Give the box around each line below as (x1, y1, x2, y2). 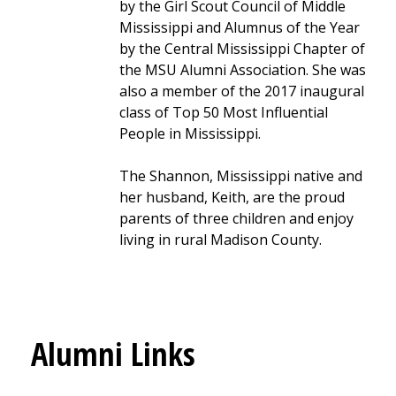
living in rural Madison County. (118, 229, 322, 249)
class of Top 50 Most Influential (118, 102, 328, 122)
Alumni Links (31, 331, 195, 376)
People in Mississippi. (118, 123, 261, 143)
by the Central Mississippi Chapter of (118, 38, 365, 58)
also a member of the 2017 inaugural (118, 80, 364, 101)
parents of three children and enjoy (118, 208, 354, 228)
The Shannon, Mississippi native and (118, 165, 362, 186)
